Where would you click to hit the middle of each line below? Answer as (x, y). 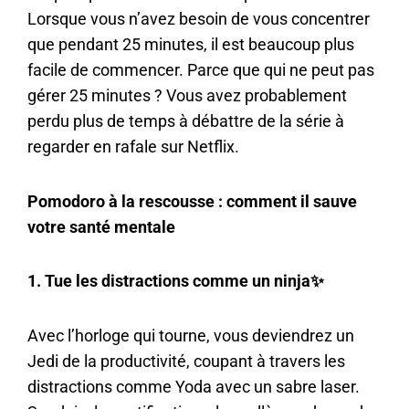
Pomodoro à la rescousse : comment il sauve (192, 201)
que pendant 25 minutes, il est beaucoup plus (191, 45)
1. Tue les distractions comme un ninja (169, 281)
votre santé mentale (101, 226)
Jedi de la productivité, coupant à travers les (186, 361)
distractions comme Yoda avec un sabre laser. (194, 386)
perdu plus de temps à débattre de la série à (186, 121)
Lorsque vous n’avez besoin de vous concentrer (199, 19)
